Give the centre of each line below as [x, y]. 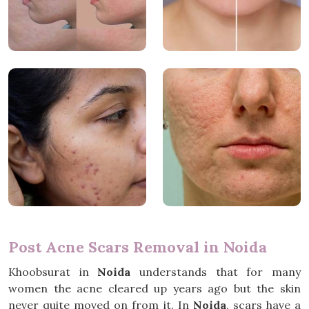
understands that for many [216, 272]
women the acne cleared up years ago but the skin [154, 288]
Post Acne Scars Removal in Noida [138, 247]
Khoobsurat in [53, 272]
